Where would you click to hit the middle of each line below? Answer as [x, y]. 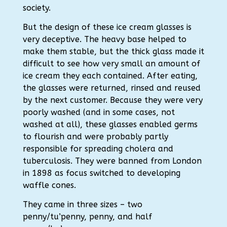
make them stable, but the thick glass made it [113, 51]
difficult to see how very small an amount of [111, 64]
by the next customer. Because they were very [112, 100]
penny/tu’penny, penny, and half [87, 217]
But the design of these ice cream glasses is [107, 27]
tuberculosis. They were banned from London [112, 161]
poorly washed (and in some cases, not [99, 112]
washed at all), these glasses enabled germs [110, 124]
